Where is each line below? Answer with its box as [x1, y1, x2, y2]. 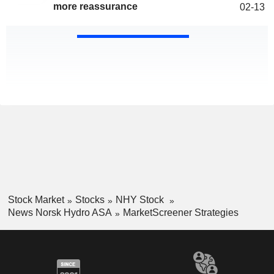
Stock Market [7, 194, 64, 206]
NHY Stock [115, 194, 166, 206]
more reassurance [53, 1, 138, 12]
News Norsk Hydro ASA [7, 207, 112, 218]
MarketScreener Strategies [122, 207, 239, 218]
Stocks [75, 194, 105, 206]
